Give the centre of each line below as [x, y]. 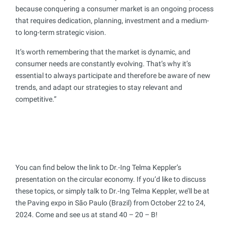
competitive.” [36, 99]
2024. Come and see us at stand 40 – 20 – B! [87, 215]
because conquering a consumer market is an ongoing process [114, 9]
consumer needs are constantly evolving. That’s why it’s [103, 64]
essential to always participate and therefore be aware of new [113, 76]
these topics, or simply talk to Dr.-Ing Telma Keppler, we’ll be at [112, 191]
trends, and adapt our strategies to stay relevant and [99, 88]
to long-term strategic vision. [61, 33]
